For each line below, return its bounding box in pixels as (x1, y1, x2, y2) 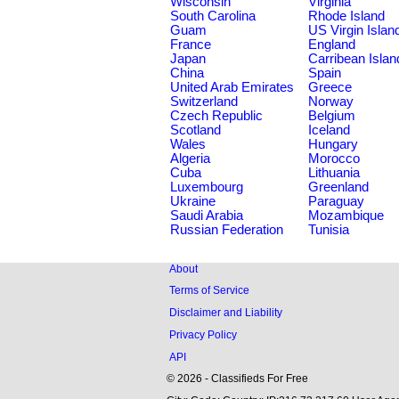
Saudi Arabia (170, 208, 243, 223)
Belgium (308, 108, 355, 123)
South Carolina (170, 8, 256, 23)
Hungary (308, 136, 358, 151)
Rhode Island (308, 8, 385, 23)
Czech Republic (170, 108, 263, 123)
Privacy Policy (169, 328, 237, 340)
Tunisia (308, 222, 349, 237)
